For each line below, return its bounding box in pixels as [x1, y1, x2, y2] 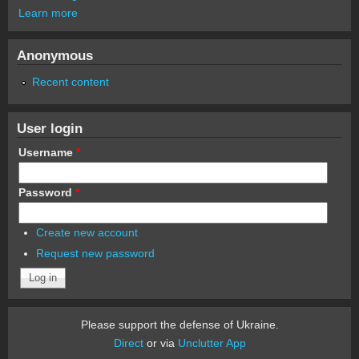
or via [143, 336, 178, 349]
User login [17, 119, 83, 136]
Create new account [35, 225, 138, 239]
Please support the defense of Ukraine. [80, 317, 279, 331]
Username [18, 145, 76, 159]
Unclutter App [177, 336, 246, 349]
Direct [113, 336, 143, 349]
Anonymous [17, 46, 93, 63]
